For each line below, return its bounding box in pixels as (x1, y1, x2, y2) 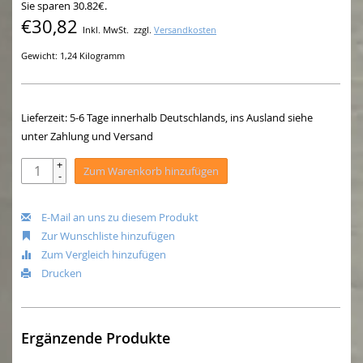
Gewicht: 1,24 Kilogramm (21, 50, 125, 62)
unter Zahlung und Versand (21, 129, 153, 144)
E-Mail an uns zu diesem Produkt (39, 210, 199, 225)
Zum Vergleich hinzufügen (39, 247, 166, 263)
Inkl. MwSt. (83, 24, 129, 36)
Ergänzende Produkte (21, 327, 170, 348)
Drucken (39, 266, 82, 281)
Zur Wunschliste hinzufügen (39, 228, 175, 244)
